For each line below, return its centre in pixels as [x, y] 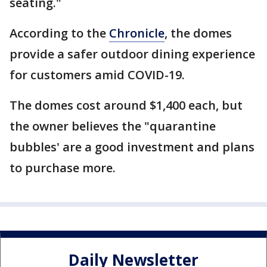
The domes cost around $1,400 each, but [126, 105]
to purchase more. [66, 167]
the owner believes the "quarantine [113, 126]
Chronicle [137, 33]
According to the [59, 33]
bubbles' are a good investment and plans [132, 147]
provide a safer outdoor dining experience [132, 54]
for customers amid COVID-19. [99, 74]
